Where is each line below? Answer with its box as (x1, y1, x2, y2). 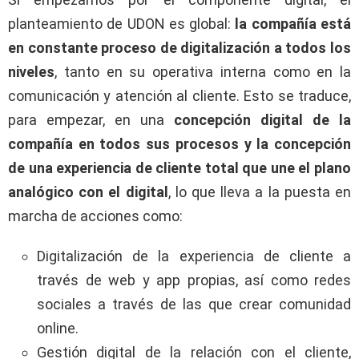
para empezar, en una (8, 111, 174, 128)
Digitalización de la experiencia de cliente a (37, 247, 351, 264)
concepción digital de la (174, 111, 351, 128)
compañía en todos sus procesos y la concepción (8, 135, 351, 152)
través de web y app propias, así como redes (37, 271, 351, 288)
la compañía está (235, 14, 352, 32)
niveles (8, 63, 54, 80)
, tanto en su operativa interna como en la (54, 63, 351, 80)
